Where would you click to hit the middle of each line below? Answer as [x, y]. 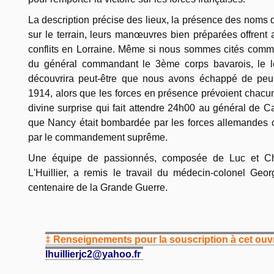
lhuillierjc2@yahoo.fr [93, 254]
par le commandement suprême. [98, 138]
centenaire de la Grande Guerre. [98, 188]
